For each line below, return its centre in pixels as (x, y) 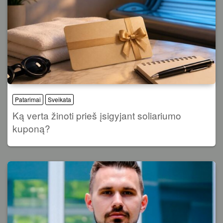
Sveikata (59, 100)
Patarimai (28, 100)
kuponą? (31, 128)
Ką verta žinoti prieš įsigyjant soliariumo (97, 115)
